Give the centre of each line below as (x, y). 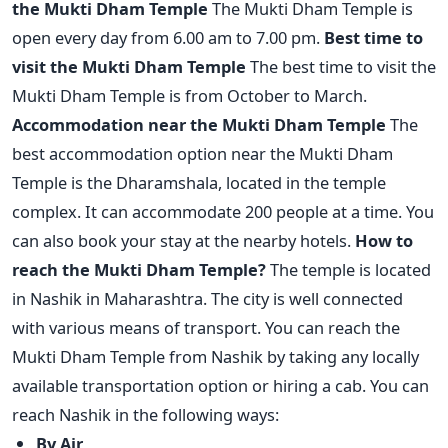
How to (384, 241)
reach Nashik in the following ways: (145, 415)
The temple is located (350, 270)
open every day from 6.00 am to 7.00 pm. (166, 38)
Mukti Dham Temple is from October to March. (189, 96)
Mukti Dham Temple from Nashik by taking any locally (215, 357)
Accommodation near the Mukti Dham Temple (199, 125)
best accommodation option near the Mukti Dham (202, 154)
